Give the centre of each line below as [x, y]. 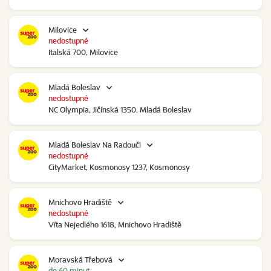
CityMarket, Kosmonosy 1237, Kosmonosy [119, 167]
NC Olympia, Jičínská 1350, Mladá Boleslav [120, 110]
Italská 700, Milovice [83, 52]
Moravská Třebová [80, 260]
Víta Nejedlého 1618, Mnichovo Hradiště [115, 225]
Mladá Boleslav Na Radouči [95, 145]
